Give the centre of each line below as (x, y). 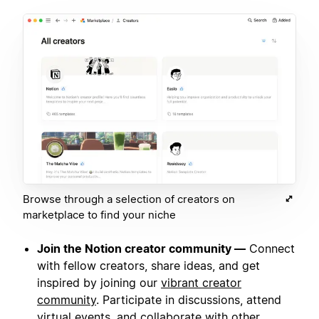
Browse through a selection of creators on (129, 199)
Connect (270, 249)
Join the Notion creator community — (141, 249)
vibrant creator (201, 283)
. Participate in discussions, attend (189, 300)
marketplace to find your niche (99, 215)
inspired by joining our (99, 283)
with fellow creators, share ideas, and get (148, 266)
